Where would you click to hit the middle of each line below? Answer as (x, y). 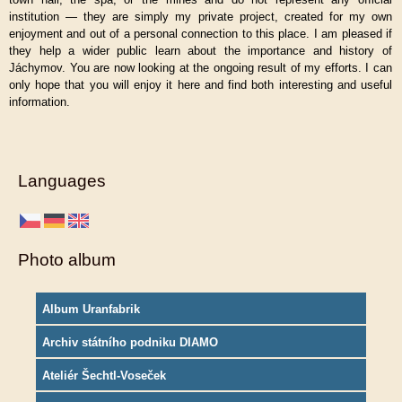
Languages (62, 181)
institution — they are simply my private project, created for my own (201, 17)
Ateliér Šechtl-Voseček (104, 376)
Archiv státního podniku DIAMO (130, 342)
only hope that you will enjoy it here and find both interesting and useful (201, 85)
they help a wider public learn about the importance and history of (201, 51)
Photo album (67, 260)
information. (39, 102)
